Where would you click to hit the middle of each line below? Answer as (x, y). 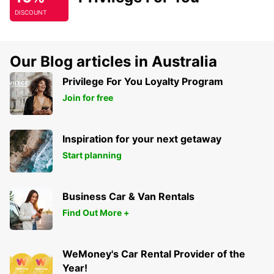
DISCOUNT (31, 13)
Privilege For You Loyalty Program (143, 82)
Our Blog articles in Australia (113, 62)
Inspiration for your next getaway (142, 139)
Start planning (92, 155)
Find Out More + (96, 213)
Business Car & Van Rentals (128, 197)
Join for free (88, 98)
